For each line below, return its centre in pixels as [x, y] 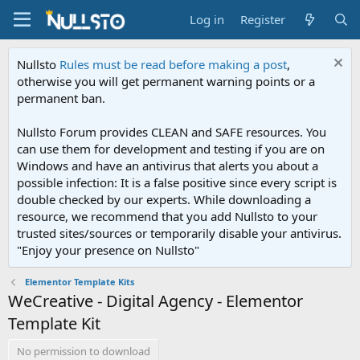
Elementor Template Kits [79, 282]
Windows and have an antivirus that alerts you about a [168, 166]
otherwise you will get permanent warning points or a [166, 81]
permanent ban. [61, 98]
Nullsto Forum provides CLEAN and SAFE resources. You [172, 132]
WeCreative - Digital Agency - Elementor [155, 301]
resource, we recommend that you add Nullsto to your [167, 216]
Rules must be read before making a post [173, 64]
